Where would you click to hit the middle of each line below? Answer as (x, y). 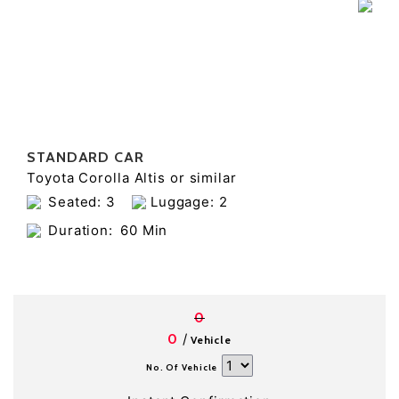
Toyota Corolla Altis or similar (132, 178)
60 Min (144, 230)
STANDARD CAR (85, 157)
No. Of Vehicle (182, 367)
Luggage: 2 (187, 202)
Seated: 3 (82, 202)
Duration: (81, 230)
